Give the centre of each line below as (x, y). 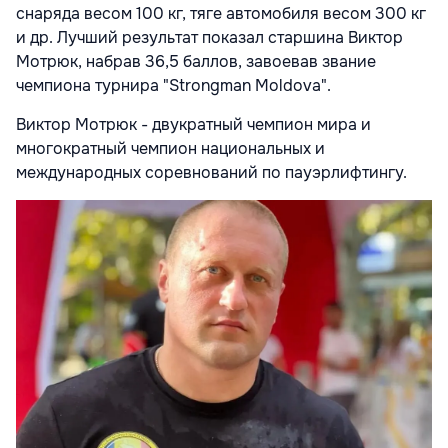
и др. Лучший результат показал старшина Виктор (209, 38)
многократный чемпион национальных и (170, 149)
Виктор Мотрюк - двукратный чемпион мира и (193, 125)
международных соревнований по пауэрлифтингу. (211, 173)
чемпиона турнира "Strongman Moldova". (173, 86)
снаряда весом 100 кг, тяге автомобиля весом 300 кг (221, 14)
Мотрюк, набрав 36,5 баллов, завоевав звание (196, 62)
